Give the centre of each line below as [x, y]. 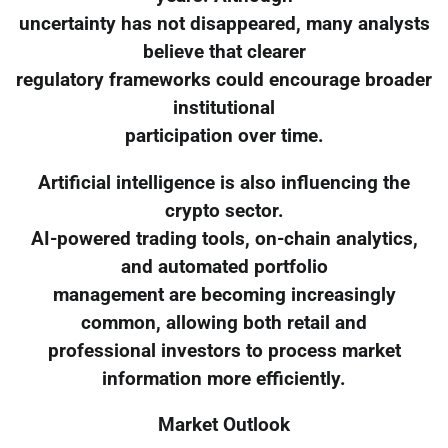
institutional [224, 107]
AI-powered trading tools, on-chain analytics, [224, 238]
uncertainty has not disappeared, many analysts [224, 23]
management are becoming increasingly [224, 294]
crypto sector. [224, 210]
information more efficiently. [224, 378]
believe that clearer [224, 51]
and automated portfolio [224, 266]
